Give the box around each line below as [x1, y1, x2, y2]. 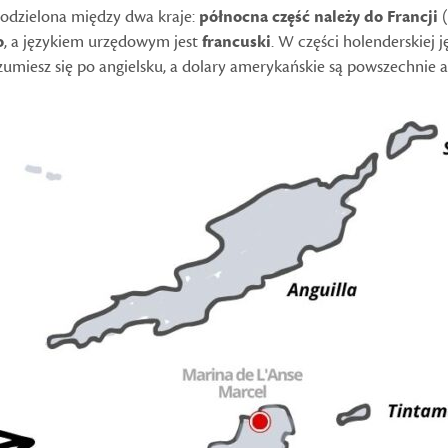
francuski [202, 31, 271, 53]
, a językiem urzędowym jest [4, 31, 202, 53]
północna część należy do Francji [199, 6, 438, 28]
